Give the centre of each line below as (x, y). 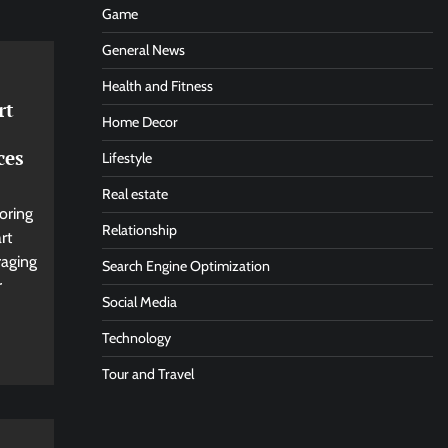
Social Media (139, 302)
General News (143, 50)
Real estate (134, 194)
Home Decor (139, 122)
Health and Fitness (157, 86)
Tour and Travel (147, 374)
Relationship (139, 230)
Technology (136, 338)
